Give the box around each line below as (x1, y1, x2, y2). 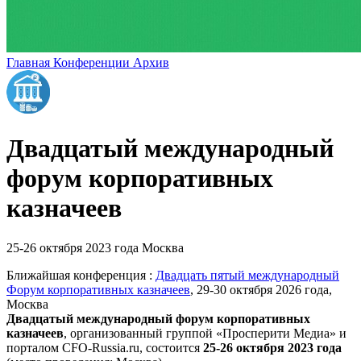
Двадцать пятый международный (156, 268, 339, 282)
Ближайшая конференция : (6, 268, 156, 282)
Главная (6, 55, 53, 69)
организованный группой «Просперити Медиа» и (70, 326, 346, 340)
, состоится (139, 340, 203, 355)
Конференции (53, 55, 133, 69)
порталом (6, 340, 62, 355)
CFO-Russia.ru (62, 340, 139, 355)
